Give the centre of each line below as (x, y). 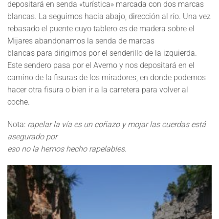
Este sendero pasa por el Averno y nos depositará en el (101, 66)
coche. (19, 102)
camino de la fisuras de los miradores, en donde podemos (107, 78)
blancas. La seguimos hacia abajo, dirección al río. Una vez (109, 17)
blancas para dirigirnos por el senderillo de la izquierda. (102, 53)
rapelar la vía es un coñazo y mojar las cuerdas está (117, 125)
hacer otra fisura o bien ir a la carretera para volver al (98, 90)
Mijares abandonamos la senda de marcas (81, 41)
